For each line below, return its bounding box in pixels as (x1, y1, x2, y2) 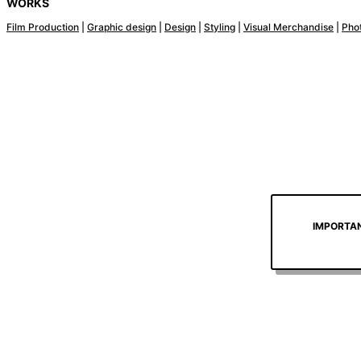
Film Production (6, 21, 79, 34)
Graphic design (87, 21, 156, 34)
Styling (204, 21, 235, 34)
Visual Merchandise (243, 21, 334, 34)
